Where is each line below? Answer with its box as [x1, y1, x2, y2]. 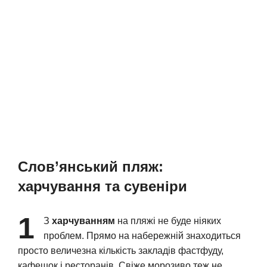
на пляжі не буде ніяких [115, 215, 221, 226]
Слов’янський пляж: [18, 159, 163, 175]
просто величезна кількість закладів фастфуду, [18, 245, 223, 256]
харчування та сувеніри [18, 178, 187, 195]
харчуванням [52, 215, 115, 226]
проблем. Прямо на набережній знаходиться [44, 230, 241, 241]
